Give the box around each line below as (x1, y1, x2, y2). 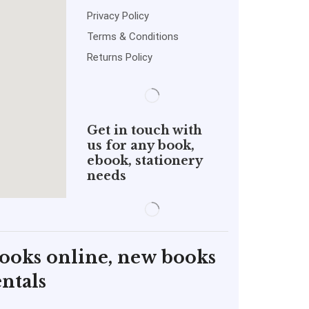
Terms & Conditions (86, 30, 179, 43)
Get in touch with (86, 123, 202, 139)
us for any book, (86, 138, 195, 154)
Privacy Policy (86, 10, 149, 23)
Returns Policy (86, 51, 152, 64)
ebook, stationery (86, 153, 202, 169)
